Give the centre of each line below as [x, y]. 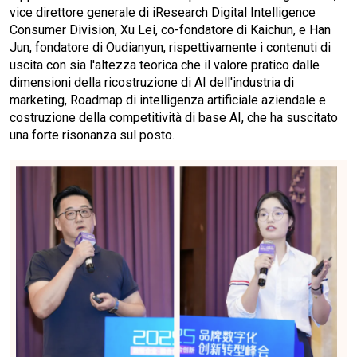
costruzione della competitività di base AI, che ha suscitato [174, 118]
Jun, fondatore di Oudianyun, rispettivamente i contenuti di [170, 47]
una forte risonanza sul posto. [92, 135]
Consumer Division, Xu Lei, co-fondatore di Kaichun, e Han [170, 30]
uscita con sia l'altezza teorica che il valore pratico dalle [165, 65]
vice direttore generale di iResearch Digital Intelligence [163, 12]
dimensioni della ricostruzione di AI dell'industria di [152, 82]
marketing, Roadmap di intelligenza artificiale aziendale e [168, 100]
